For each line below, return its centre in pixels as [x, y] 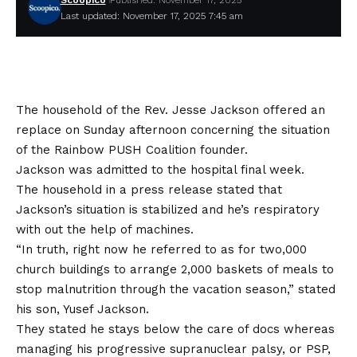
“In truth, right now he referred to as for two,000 [161, 250]
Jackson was [56, 170]
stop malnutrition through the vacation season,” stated [176, 290]
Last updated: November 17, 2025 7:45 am [151, 16]
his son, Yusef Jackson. [82, 310]
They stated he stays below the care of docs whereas [175, 330]
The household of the [80, 110]
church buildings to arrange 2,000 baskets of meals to [175, 270]
